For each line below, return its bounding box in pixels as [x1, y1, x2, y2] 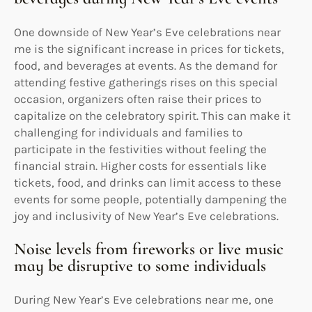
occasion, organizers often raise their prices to [14, 91, 261, 106]
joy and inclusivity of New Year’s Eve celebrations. [14, 208, 279, 223]
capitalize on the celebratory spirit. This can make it [14, 108, 290, 123]
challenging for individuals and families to [14, 125, 242, 139]
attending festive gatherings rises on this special [14, 75, 278, 89]
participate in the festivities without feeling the [14, 141, 267, 156]
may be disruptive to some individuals [14, 255, 266, 276]
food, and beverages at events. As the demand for [14, 58, 277, 72]
